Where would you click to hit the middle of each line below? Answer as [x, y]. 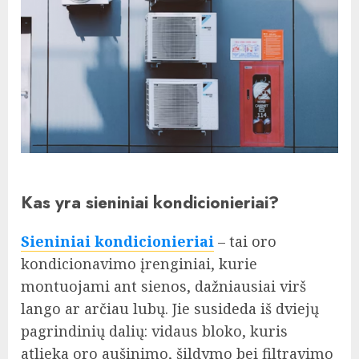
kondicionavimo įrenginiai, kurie [139, 263]
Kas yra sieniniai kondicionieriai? [150, 202]
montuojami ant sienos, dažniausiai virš [163, 286]
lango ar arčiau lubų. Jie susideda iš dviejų [170, 308]
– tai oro [245, 241]
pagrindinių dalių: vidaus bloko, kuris [154, 331]
